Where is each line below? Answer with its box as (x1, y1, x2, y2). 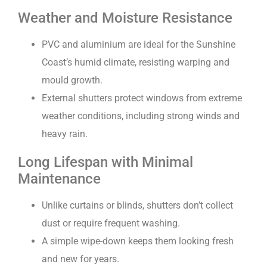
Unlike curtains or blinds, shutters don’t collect (42, 200, 233, 212)
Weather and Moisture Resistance (18, 10, 232, 27)
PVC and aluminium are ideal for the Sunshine (42, 39, 235, 51)
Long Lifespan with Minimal (18, 154, 193, 171)
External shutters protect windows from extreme (42, 92, 242, 104)
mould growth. (42, 74, 103, 86)
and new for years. (42, 253, 119, 265)
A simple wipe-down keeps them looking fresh (42, 235, 234, 247)
